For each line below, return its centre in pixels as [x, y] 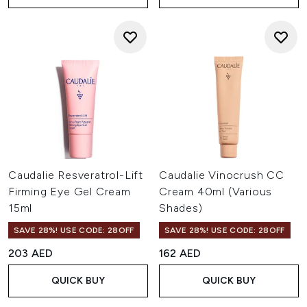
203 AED [31, 253]
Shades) [181, 208]
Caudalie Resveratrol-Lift [76, 175]
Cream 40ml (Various [216, 192]
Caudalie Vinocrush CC [222, 175]
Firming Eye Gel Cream [70, 192]
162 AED [180, 253]
